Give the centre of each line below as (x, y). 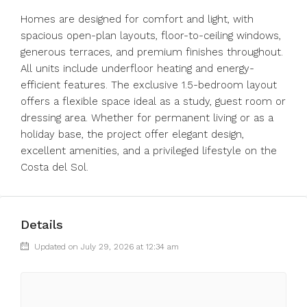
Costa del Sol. (54, 167)
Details (42, 224)
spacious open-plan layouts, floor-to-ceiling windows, (151, 36)
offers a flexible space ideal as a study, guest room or (153, 101)
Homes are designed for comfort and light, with (137, 19)
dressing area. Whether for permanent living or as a (147, 118)
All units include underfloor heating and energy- (137, 69)
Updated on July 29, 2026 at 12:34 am (105, 247)
